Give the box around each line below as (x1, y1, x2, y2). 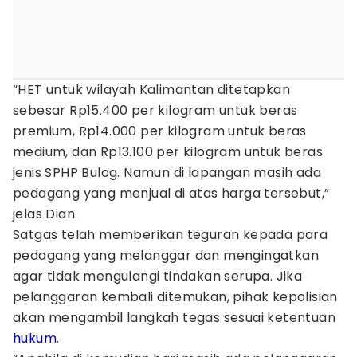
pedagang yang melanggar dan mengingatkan (13, 246, 319, 265)
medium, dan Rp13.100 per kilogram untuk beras (13, 143, 323, 161)
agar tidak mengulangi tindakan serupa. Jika (13, 267, 303, 285)
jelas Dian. (13, 205, 78, 223)
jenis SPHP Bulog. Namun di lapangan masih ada (13, 163, 321, 182)
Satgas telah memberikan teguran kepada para (13, 226, 328, 244)
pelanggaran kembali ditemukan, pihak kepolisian (13, 288, 338, 306)
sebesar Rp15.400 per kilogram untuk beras (13, 101, 298, 120)
